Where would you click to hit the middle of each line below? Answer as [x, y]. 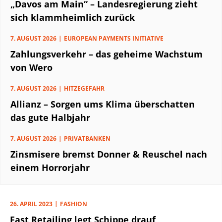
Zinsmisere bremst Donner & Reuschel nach [109, 154]
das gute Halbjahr [50, 117]
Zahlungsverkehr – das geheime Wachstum [107, 54]
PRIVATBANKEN [87, 138]
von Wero [31, 67]
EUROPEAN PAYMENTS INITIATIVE [114, 38]
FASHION [74, 204]
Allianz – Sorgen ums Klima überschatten [103, 104]
